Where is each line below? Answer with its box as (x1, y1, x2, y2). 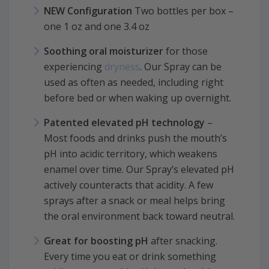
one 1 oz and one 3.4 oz (44, 19, 150, 33)
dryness (104, 59, 140, 73)
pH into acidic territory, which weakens (44, 147, 217, 160)
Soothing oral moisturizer (44, 44, 163, 58)
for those (163, 44, 208, 58)
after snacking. (148, 234, 217, 247)
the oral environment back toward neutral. (44, 209, 235, 223)
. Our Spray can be (140, 59, 222, 73)
